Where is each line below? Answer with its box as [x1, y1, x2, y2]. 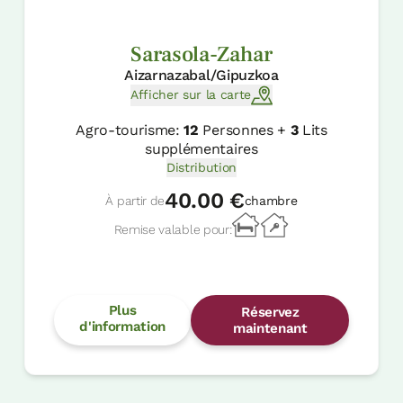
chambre [244, 193, 298, 208]
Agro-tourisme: [76, 121, 184, 139]
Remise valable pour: [113, 221, 232, 237]
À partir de [105, 193, 165, 208]
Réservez [241, 304, 300, 321]
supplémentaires [145, 139, 258, 157]
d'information [79, 318, 166, 336]
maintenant [232, 320, 308, 337]
